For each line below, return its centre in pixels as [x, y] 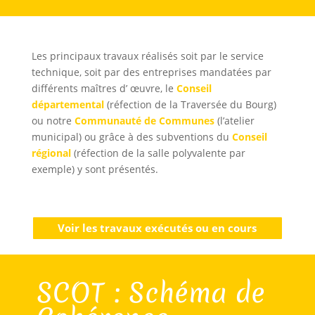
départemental [67, 104]
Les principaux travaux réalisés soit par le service [147, 56]
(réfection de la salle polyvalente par [158, 153]
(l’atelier [234, 121]
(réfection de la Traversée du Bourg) [190, 104]
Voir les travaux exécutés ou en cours [157, 228]
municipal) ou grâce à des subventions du [131, 137]
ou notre [53, 121]
